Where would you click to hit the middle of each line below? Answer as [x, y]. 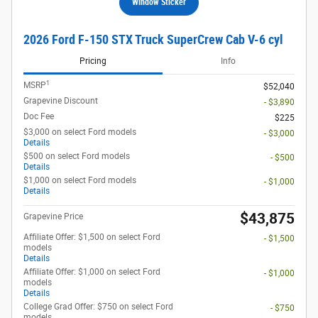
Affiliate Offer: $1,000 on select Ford [92, 272]
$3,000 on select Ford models [80, 132]
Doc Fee [39, 117]
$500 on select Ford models [77, 157]
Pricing [93, 61]
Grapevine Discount [61, 101]
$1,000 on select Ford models [80, 181]
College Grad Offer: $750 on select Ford [98, 307]
